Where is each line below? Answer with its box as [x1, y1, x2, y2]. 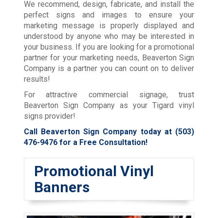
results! [23, 74, 50, 84]
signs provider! [23, 111, 75, 121]
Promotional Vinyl [34, 163, 154, 180]
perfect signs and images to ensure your [23, 10, 195, 20]
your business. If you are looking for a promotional [23, 42, 195, 52]
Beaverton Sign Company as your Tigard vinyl [23, 101, 195, 110]
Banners [34, 179, 90, 196]
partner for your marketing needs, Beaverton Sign [23, 53, 195, 63]
